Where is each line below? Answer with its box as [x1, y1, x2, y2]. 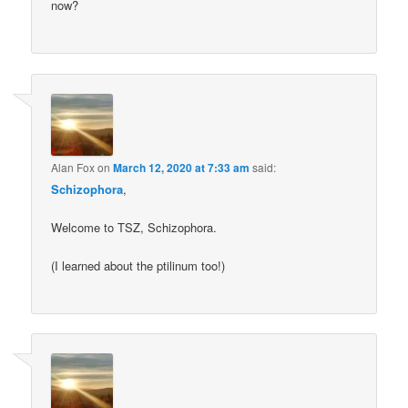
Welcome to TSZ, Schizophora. [51, 218, 218, 236]
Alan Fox [51, 158, 96, 175]
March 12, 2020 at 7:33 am [113, 158, 250, 176]
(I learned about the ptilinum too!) [51, 256, 226, 274]
